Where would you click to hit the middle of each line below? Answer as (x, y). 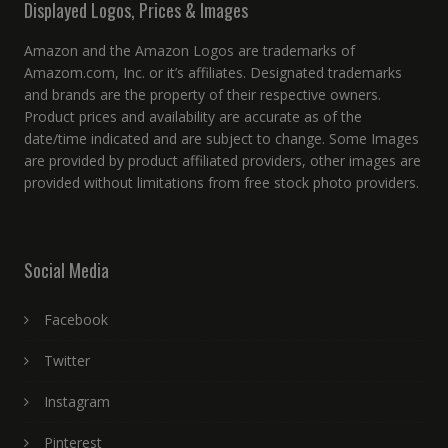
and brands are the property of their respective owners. (202, 95)
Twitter (66, 361)
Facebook (75, 320)
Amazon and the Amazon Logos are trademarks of (189, 51)
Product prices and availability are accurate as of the (192, 117)
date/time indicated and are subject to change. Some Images (221, 139)
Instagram (76, 402)
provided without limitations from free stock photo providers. (221, 183)
